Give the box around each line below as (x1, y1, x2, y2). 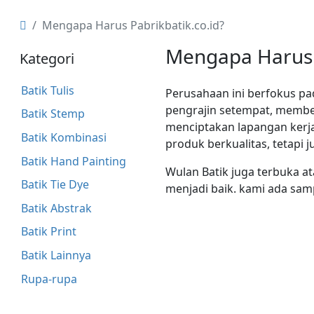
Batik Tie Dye (20, 177, 89, 193)
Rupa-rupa (20, 271, 77, 287)
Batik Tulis (20, 82, 74, 98)
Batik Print (20, 224, 76, 240)
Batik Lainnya (20, 247, 91, 263)
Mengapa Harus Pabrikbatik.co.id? (42, 18, 224, 33)
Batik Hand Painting (20, 153, 126, 169)
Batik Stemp (20, 106, 85, 122)
